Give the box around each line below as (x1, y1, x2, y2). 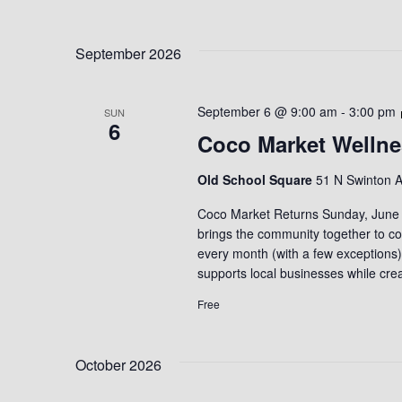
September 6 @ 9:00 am (197, 102, 337, 120)
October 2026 (75, 354, 162, 375)
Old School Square (197, 170, 316, 188)
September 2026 (75, 43, 181, 64)
